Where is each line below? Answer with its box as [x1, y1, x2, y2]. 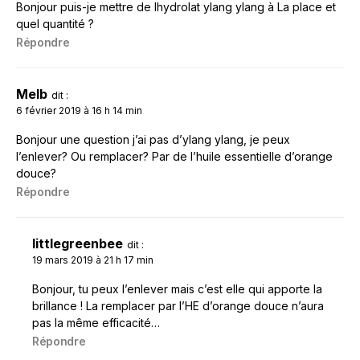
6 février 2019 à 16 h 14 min [16, 104, 142, 117]
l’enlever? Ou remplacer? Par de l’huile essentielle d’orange [16, 149, 333, 163]
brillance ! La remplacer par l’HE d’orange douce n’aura [32, 298, 324, 313]
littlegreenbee [32, 235, 123, 252]
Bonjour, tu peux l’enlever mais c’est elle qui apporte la [32, 281, 322, 296]
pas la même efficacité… [32, 315, 160, 329]
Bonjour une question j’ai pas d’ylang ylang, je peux [16, 132, 290, 146]
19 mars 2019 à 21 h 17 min [32, 253, 153, 266]
